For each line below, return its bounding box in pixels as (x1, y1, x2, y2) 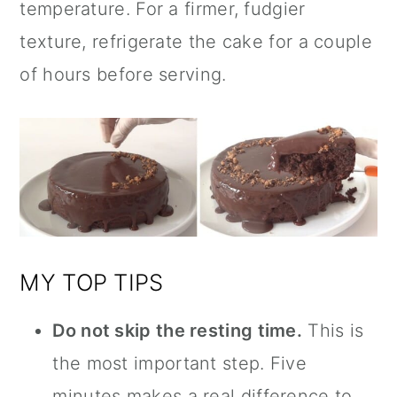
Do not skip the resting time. (52, 320, 303, 342)
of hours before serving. (19, 63, 227, 85)
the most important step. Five (52, 353, 307, 375)
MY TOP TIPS (19, 269, 164, 297)
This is (302, 320, 364, 342)
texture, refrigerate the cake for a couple (19, 30, 372, 52)
